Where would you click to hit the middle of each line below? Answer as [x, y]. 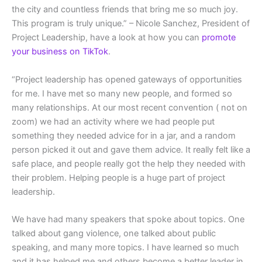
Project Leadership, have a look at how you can [107, 38]
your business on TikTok [60, 52]
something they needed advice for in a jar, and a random [124, 135]
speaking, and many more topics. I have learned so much [125, 248]
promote [219, 38]
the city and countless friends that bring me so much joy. [125, 10]
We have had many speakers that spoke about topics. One [128, 220]
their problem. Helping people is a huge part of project [118, 177]
